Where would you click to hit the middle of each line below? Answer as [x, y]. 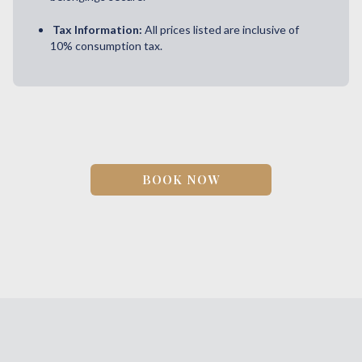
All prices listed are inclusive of [222, 29]
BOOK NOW [181, 179]
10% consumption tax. [106, 45]
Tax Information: [97, 29]
